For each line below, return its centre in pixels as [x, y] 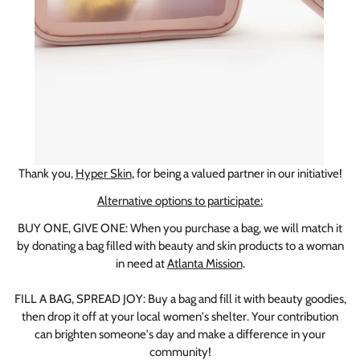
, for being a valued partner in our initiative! [237, 173]
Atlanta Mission [205, 263]
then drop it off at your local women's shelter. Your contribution [180, 316]
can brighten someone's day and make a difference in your [180, 334]
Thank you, [47, 173]
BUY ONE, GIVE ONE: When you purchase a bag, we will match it [180, 228]
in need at [141, 263]
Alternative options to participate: [180, 200]
